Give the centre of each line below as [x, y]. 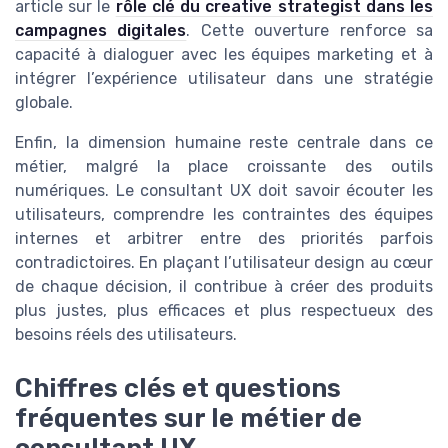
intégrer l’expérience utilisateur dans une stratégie [224, 78]
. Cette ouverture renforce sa [310, 30]
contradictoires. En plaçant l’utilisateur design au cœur [224, 262]
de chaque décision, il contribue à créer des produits [224, 286]
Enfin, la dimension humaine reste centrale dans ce [224, 142]
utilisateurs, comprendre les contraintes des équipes [224, 214]
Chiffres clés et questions [178, 387]
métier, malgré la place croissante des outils [224, 166]
